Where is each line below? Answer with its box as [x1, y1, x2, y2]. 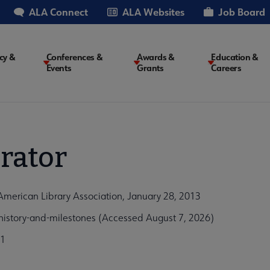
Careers [211, 62, 242, 74]
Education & [211, 51, 259, 63]
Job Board [218, 5, 265, 18]
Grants [137, 62, 164, 74]
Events [46, 62, 72, 74]
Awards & [137, 51, 175, 63]
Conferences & [46, 51, 103, 63]
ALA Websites [122, 5, 184, 18]
